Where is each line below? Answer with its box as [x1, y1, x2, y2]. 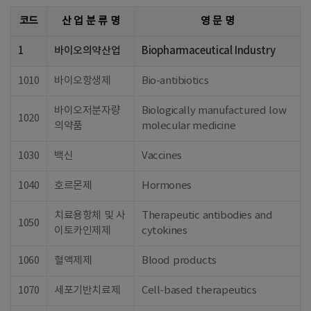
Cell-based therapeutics [142, 285, 257, 296]
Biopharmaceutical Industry [142, 45, 276, 57]
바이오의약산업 [54, 45, 121, 57]
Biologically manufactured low [142, 105, 287, 117]
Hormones [142, 180, 192, 192]
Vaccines [142, 150, 182, 162]
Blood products [142, 255, 217, 267]
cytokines [142, 225, 187, 237]
